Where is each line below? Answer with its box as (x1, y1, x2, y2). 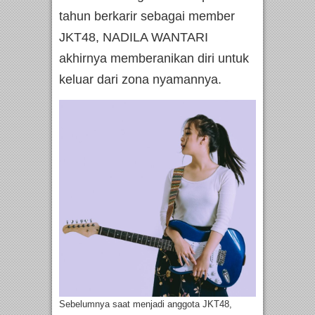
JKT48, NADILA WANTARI (59, 30, 208, 45)
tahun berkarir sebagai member (59, 9, 235, 24)
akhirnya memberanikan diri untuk (59, 51, 249, 66)
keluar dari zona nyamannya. (59, 72, 221, 87)
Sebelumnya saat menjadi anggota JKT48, (59, 299, 232, 310)
